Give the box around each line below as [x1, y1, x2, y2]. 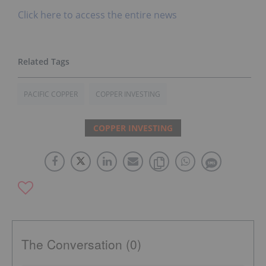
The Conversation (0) [21, 235, 141, 254]
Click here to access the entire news [18, 8, 177, 22]
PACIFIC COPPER [24, 89, 78, 100]
